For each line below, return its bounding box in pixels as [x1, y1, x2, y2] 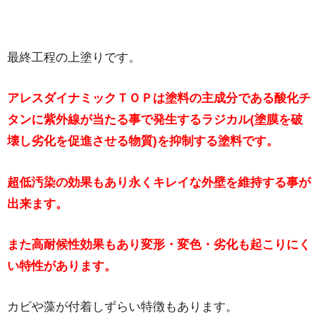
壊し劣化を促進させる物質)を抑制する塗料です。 [7, 134, 279, 149]
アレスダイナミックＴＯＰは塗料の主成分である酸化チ [7, 91, 311, 106]
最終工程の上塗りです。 [7, 51, 141, 65]
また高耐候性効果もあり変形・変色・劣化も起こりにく [7, 237, 311, 251]
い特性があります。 [7, 259, 116, 273]
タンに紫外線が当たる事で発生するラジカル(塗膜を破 [7, 113, 303, 127]
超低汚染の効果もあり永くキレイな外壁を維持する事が [7, 175, 311, 189]
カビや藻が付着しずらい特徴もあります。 [7, 299, 238, 314]
